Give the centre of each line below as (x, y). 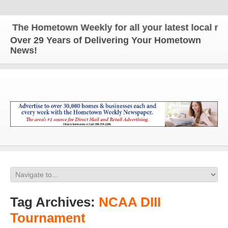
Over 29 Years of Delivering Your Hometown (106, 40)
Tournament (48, 218)
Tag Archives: (54, 202)
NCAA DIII (130, 202)
